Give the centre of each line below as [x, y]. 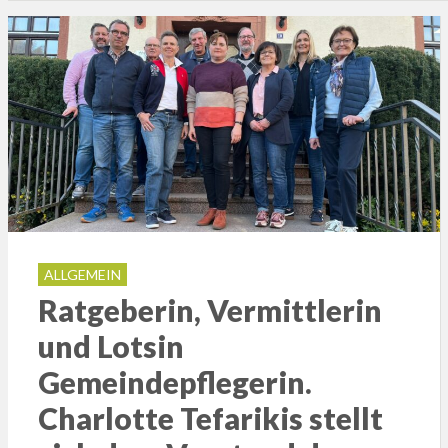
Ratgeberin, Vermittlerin [209, 310]
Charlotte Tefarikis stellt [210, 418]
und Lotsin [110, 346]
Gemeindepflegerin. [174, 382]
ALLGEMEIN [82, 275]
